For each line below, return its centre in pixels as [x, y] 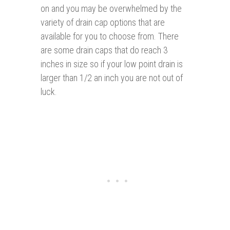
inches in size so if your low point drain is [112, 64]
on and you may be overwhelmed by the [111, 9]
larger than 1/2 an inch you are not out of [112, 78]
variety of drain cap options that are [103, 23]
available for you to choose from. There [110, 36]
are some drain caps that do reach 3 [104, 50]
